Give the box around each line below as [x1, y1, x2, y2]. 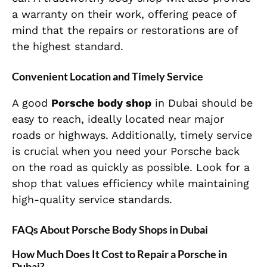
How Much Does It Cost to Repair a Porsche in [12, 247, 227, 261]
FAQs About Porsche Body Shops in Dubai [12, 223, 208, 237]
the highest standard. [12, 40, 123, 53]
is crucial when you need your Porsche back [12, 145, 240, 158]
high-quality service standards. [12, 193, 172, 206]
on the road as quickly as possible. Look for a [12, 161, 250, 174]
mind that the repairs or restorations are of [12, 24, 238, 37]
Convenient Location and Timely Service [12, 70, 203, 83]
